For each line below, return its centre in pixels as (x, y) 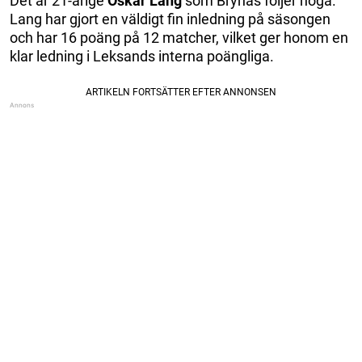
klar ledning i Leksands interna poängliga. (142, 57)
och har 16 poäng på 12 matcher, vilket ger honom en (179, 38)
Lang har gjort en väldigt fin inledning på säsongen (170, 19)
